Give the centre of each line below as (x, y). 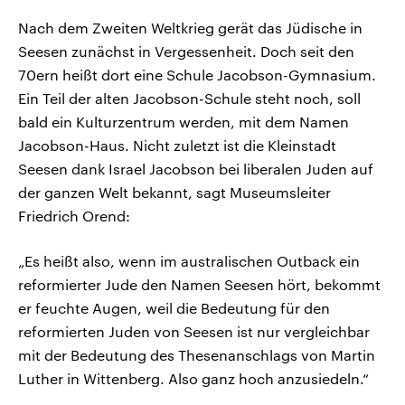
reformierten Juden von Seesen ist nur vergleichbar (194, 332)
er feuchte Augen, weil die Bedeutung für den (174, 308)
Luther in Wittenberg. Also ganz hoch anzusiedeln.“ (193, 379)
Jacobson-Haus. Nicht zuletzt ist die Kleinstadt (177, 146)
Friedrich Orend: (74, 216)
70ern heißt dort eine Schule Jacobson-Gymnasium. (197, 75)
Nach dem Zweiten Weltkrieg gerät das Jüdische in (190, 28)
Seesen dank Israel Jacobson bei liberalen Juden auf (196, 169)
